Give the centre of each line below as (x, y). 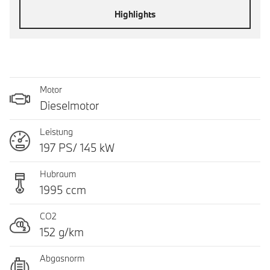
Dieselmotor (69, 105)
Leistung (56, 132)
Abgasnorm (62, 258)
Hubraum (58, 174)
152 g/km (62, 232)
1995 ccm (63, 190)
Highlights (135, 14)
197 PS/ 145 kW (77, 148)
